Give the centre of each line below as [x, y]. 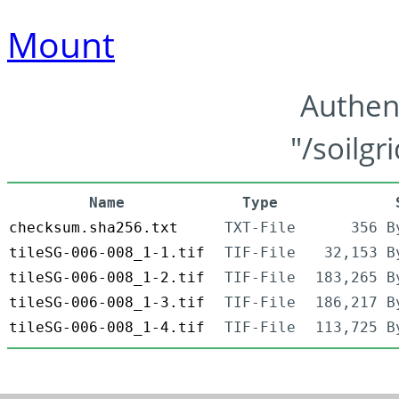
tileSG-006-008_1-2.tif [107, 278]
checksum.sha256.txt [94, 228]
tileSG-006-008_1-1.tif [107, 253]
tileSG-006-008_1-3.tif [107, 303]
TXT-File [260, 228]
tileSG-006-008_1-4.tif [107, 328]
